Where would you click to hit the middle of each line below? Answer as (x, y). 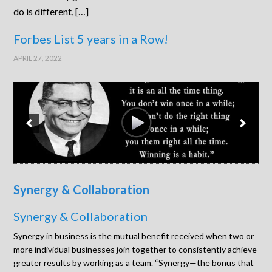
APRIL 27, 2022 (38, 58)
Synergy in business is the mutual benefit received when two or (134, 236)
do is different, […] (51, 11)
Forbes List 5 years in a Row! (91, 39)
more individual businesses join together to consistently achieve (135, 250)
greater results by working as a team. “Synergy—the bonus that (134, 263)
